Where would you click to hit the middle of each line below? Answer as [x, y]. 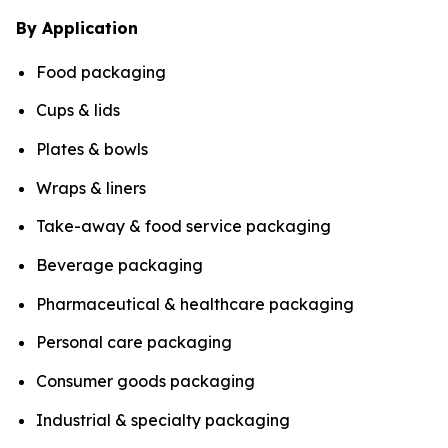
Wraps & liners [93, 187]
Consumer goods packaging [147, 380]
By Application [79, 27]
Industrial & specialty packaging [165, 419]
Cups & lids [80, 110]
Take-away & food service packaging [185, 226]
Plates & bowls [94, 148]
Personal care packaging [136, 342]
